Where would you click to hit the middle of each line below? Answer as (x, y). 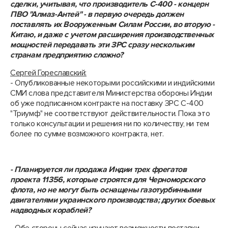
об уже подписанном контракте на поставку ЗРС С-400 (107, 103)
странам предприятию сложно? (67, 55)
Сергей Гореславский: (48, 73)
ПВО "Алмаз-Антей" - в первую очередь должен (97, 14)
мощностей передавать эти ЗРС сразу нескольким (103, 45)
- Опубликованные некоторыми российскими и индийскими (112, 83)
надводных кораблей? (51, 210)
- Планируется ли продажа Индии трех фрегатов (98, 169)
